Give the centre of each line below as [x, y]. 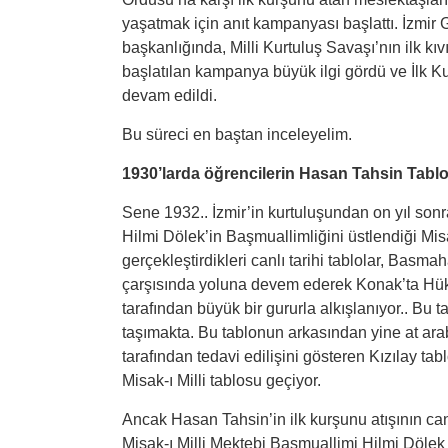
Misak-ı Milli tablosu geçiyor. [221, 380]
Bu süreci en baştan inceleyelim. [237, 134]
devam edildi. [169, 95]
